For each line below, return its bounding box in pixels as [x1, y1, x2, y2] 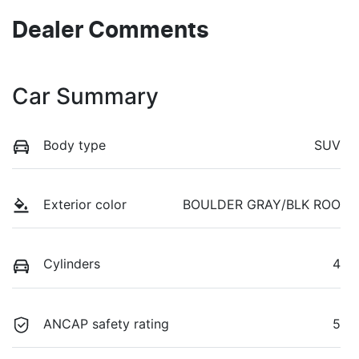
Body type [43, 137, 106, 154]
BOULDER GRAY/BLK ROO [183, 196, 341, 213]
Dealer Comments [12, 20, 209, 43]
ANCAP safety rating [43, 315, 169, 332]
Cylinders [43, 256, 100, 272]
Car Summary [12, 83, 159, 111]
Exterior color [43, 196, 127, 213]
